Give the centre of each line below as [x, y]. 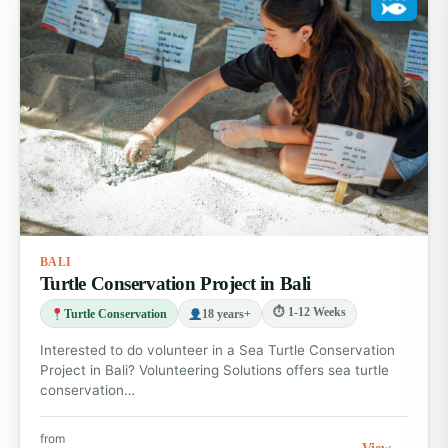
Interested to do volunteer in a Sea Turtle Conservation [217, 350]
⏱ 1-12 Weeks [309, 312]
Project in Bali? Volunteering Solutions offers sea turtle [214, 370]
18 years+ [226, 313]
